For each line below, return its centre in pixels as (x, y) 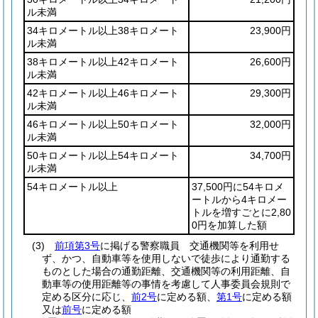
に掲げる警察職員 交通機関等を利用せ (190, 246)
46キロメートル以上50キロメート (103, 124)
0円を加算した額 (229, 225)
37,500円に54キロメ (238, 187)
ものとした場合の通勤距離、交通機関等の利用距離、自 (166, 271)
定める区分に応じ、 (87, 297)
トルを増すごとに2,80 (241, 212)
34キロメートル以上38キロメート (103, 31)
